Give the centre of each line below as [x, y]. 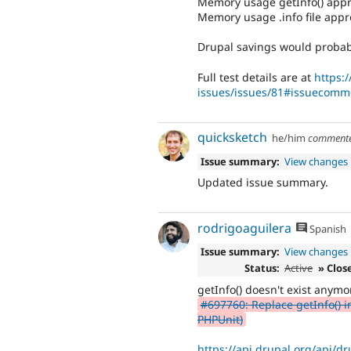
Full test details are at [256, 77]
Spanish [327, 228]
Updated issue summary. [263, 183]
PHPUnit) [220, 319]
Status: [262, 268]
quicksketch [232, 138]
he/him [289, 138]
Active [299, 268]
